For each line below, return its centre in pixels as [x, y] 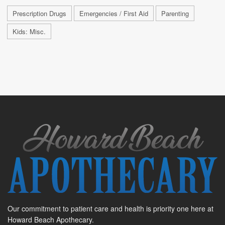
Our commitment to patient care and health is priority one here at [110, 208]
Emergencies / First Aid [114, 14]
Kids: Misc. [29, 32]
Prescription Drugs [39, 14]
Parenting [175, 14]
